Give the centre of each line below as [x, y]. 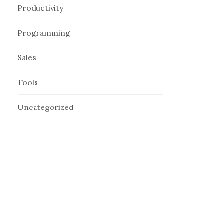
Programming [44, 33]
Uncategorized [46, 107]
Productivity [41, 8]
